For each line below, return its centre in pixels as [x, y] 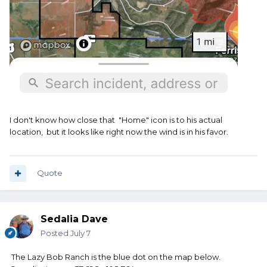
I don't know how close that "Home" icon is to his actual [116, 120]
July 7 [80, 233]
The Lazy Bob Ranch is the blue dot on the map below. [116, 257]
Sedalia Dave [74, 219]
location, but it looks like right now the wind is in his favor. [119, 132]
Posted [55, 233]
